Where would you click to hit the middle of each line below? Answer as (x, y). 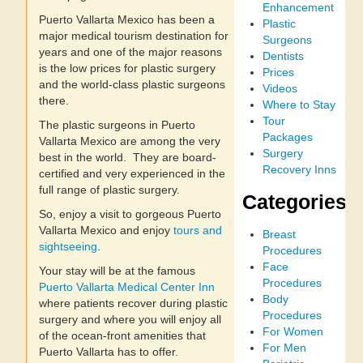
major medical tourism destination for (134, 36)
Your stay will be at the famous (117, 271)
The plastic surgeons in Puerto (117, 125)
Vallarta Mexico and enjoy (106, 230)
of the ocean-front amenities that (122, 335)
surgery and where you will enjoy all (130, 319)
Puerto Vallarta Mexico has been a (127, 19)
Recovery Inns (300, 169)
